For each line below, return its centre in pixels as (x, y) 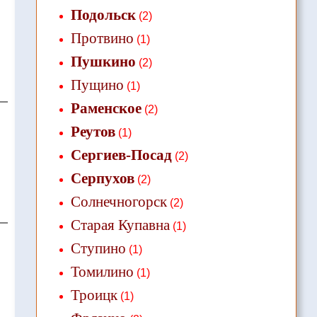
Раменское (106, 108)
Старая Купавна (120, 225)
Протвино (102, 38)
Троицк (94, 295)
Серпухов (102, 178)
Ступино (98, 248)
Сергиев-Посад (121, 155)
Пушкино (103, 62)
